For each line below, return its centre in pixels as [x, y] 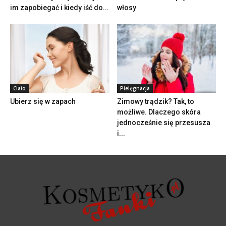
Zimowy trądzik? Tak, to [155, 101]
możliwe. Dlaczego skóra [159, 112]
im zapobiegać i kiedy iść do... [60, 8]
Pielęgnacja [135, 88]
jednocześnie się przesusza [163, 122]
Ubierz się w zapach [43, 101]
